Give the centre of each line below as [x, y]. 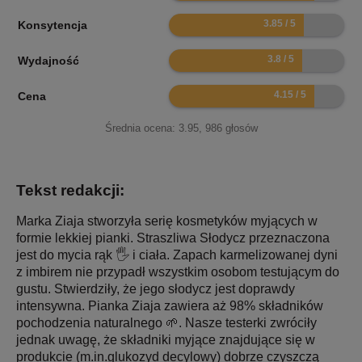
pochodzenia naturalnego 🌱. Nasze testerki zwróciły [166, 323]
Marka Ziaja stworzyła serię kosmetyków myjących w [167, 221]
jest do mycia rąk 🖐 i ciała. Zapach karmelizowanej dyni [177, 255]
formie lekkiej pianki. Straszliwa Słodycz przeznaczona [173, 238]
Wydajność [48, 61]
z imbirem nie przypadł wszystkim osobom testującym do [178, 272]
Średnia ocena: [141, 128]
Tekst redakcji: [70, 191]
